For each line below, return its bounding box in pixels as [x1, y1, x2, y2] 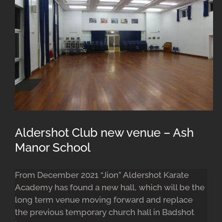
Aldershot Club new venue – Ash [15, 125, 194, 140]
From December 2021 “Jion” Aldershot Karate [14, 169, 189, 180]
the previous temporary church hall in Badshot [14, 207, 194, 217]
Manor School [15, 140, 91, 155]
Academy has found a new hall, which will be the [14, 182, 205, 192]
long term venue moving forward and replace [14, 194, 193, 205]
